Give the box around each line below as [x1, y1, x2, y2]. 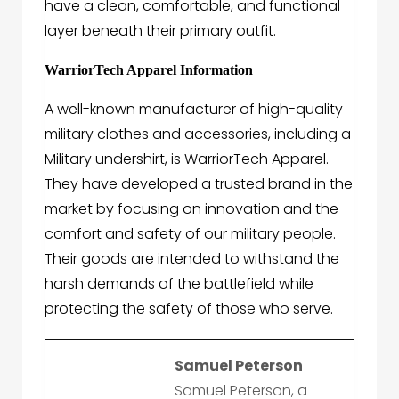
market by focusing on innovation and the [45, 199, 338, 220]
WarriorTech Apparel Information [45, 62, 253, 78]
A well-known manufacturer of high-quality [45, 99, 343, 120]
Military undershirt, [45, 149, 167, 170]
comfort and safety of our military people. [45, 224, 336, 245]
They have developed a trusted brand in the [45, 174, 353, 195]
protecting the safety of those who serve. [45, 298, 333, 320]
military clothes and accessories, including [45, 124, 341, 145]
